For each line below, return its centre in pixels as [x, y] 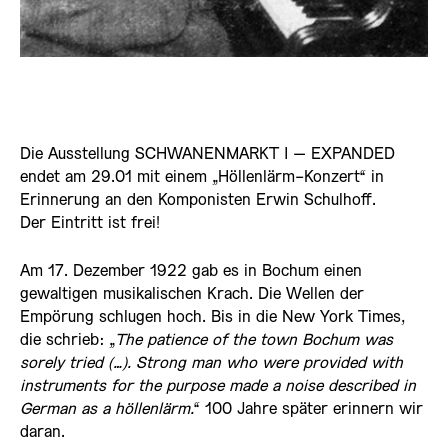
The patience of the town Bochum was [254, 341]
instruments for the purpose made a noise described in [218, 387]
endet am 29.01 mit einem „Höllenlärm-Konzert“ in [202, 178]
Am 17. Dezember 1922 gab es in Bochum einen [191, 272]
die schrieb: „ [67, 341]
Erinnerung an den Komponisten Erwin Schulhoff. [198, 201]
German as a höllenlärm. [107, 410]
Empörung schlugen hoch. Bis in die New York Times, [212, 318]
